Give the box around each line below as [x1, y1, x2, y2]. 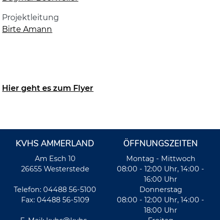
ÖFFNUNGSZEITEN [123, 138, 198, 150]
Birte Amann [2, 25, 53, 34]
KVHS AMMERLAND [16, 138, 95, 150]
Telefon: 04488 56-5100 [14, 185, 97, 194]
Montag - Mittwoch [126, 154, 195, 164]
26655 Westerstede [21, 165, 89, 174]
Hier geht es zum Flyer [2, 83, 94, 93]
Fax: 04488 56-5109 [21, 195, 89, 205]
